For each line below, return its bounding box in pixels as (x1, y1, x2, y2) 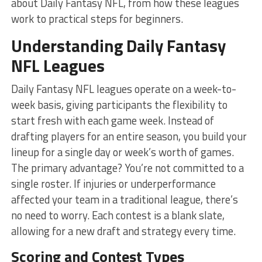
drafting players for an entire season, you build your (11, 127, 247, 144)
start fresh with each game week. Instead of (11, 112, 214, 129)
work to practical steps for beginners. (11, 10, 183, 27)
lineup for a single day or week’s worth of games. (11, 143, 234, 160)
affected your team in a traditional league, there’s (11, 191, 238, 208)
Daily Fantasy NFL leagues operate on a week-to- (11, 80, 236, 97)
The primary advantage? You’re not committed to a (11, 159, 244, 176)
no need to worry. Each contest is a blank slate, (11, 206, 225, 223)
